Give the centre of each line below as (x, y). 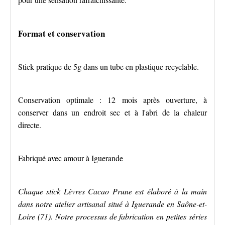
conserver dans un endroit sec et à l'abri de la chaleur (113, 112)
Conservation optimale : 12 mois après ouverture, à (113, 100)
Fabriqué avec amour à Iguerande (71, 158)
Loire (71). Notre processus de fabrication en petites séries (113, 216)
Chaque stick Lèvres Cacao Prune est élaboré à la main (113, 191)
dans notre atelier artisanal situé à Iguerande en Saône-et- (113, 204)
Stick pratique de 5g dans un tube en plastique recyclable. (108, 67)
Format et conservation (62, 33)
